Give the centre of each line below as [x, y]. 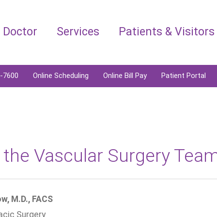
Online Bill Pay [125, 76]
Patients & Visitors [167, 32]
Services [78, 32]
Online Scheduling [61, 76]
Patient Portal [184, 76]
